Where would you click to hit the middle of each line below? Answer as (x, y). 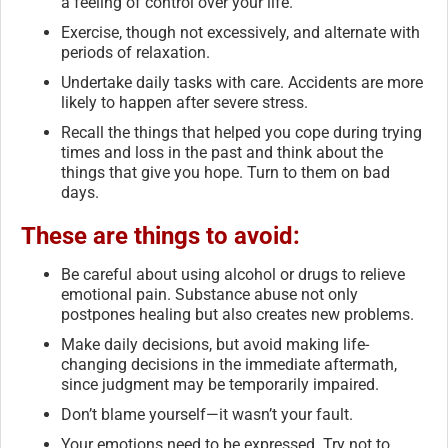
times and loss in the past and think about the (222, 152)
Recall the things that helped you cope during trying (241, 132)
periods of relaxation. (135, 52)
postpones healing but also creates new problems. (237, 314)
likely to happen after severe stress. (184, 102)
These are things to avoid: (160, 235)
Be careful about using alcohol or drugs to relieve (233, 274)
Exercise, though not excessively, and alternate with (240, 32)
